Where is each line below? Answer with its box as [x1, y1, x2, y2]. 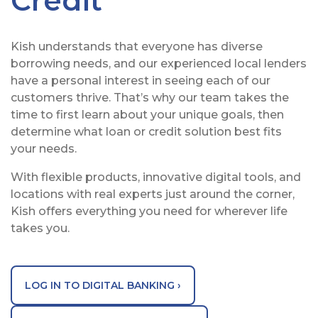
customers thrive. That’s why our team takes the [11, 90, 289, 104]
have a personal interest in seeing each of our [11, 73, 270, 87]
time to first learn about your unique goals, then [11, 107, 284, 121]
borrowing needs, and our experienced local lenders [11, 56, 307, 70]
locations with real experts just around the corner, [11, 187, 295, 201]
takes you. [11, 221, 70, 235]
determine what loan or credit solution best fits [11, 124, 282, 138]
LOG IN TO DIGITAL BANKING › [25, 278, 181, 292]
